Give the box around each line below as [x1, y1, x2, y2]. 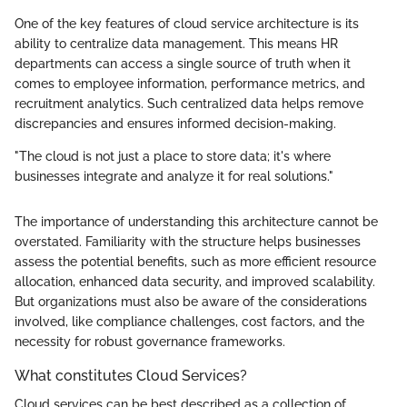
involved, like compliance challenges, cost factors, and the [15, 313, 364, 329]
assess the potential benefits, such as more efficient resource [15, 253, 376, 269]
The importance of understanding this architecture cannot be [15, 213, 378, 229]
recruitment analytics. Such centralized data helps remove [15, 95, 363, 111]
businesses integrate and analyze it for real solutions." [15, 168, 333, 184]
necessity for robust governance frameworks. [15, 333, 285, 349]
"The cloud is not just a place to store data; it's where [15, 148, 331, 164]
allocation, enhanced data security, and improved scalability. [15, 273, 375, 289]
